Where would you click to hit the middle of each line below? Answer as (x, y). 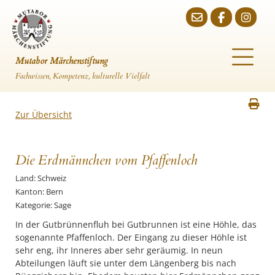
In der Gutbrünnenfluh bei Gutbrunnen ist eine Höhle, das (136, 224)
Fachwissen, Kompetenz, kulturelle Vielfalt (83, 76)
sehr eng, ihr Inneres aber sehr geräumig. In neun (119, 250)
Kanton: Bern (39, 192)
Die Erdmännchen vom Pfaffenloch (107, 160)
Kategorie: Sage (43, 205)
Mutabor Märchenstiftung (62, 61)
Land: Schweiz (41, 178)
